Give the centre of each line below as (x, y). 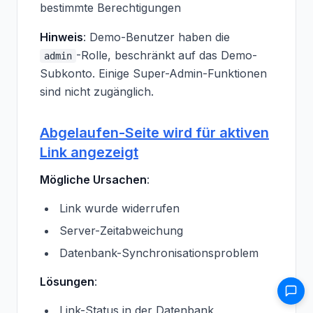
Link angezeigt (89, 152)
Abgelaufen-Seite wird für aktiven (154, 133)
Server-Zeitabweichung (121, 231)
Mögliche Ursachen (93, 180)
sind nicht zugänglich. (97, 92)
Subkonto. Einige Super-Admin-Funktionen (153, 73)
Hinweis (61, 37)
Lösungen (67, 282)
